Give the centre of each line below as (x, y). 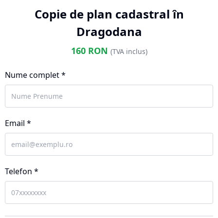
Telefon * (22, 171)
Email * (18, 123)
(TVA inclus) (129, 51)
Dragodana (109, 31)
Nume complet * (35, 75)
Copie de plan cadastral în (109, 14)
